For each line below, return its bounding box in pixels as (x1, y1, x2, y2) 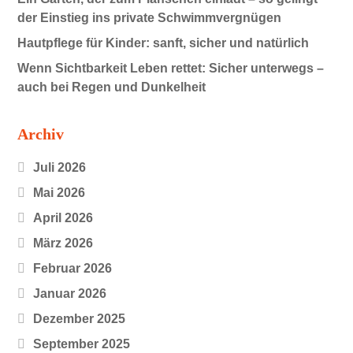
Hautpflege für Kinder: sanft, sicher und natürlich (17, 35, 310, 50)
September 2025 (33, 337, 131, 351)
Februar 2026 (33, 262, 113, 276)
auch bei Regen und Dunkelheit (17, 80, 206, 94)
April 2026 (33, 211, 94, 225)
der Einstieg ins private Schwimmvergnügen (17, 10, 282, 24)
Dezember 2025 (33, 312, 126, 326)
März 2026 (33, 236, 94, 251)
